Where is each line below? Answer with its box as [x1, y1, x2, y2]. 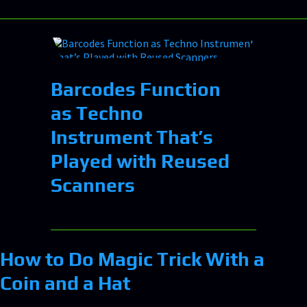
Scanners [51, 173, 135, 196]
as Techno [51, 101, 143, 124]
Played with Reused [51, 149, 230, 172]
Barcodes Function [51, 77, 221, 100]
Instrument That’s [51, 125, 213, 148]
